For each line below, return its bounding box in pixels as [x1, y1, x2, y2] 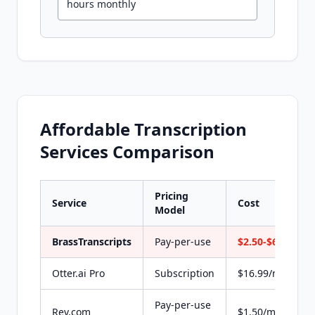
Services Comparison [40, 140, 214, 163]
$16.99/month [238, 266, 303, 280]
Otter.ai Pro [52, 266, 105, 280]
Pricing [155, 189, 188, 202]
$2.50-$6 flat [238, 235, 297, 248]
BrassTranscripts [52, 235, 131, 248]
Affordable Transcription [40, 117, 247, 141]
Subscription [155, 266, 214, 280]
